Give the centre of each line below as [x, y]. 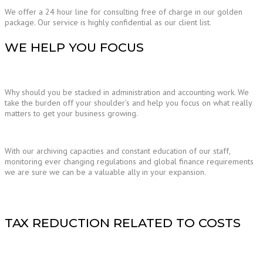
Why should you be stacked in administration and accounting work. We [127, 92]
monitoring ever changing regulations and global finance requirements [129, 162]
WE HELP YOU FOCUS [74, 48]
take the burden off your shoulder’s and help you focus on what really [128, 103]
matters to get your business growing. [71, 114]
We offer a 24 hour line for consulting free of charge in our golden [124, 12]
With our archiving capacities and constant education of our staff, [117, 151]
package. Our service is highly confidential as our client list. [108, 23]
